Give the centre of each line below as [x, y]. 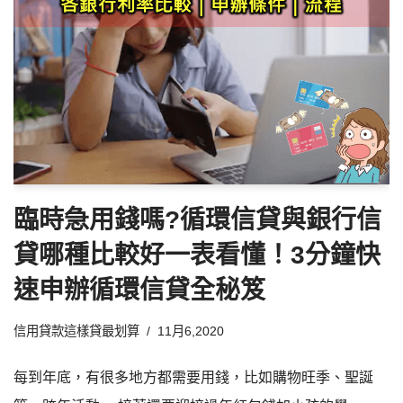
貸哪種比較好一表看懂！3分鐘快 [197, 255]
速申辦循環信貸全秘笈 [139, 291]
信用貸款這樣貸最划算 [76, 331]
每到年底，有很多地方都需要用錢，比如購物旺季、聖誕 [193, 378]
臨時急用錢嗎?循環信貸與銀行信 [197, 220]
